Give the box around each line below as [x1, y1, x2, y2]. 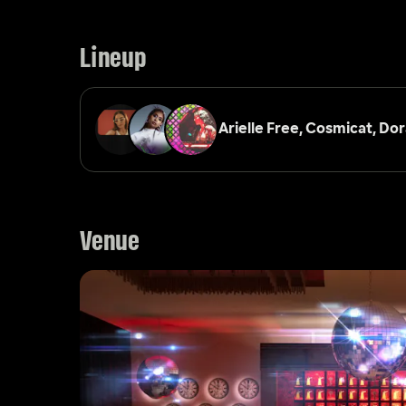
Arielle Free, [218, 122, 305, 137]
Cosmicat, [305, 122, 379, 137]
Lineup [80, 41, 146, 78]
